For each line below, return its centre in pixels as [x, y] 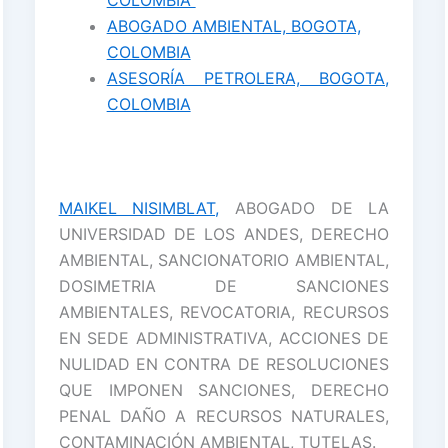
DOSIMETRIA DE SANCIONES [224, 285]
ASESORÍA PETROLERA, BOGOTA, [248, 77]
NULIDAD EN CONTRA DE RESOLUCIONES [224, 363]
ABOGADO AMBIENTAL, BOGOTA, [233, 25]
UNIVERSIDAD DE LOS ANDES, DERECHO [224, 233]
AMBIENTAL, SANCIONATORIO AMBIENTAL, [224, 259]
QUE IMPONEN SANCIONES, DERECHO [224, 389]
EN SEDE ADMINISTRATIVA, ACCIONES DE [224, 337]
